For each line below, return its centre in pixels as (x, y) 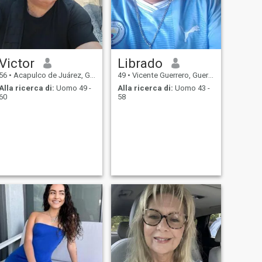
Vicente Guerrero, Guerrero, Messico (169, 75)
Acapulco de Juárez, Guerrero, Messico (51, 75)
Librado (140, 63)
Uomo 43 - (191, 88)
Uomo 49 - (73, 88)
